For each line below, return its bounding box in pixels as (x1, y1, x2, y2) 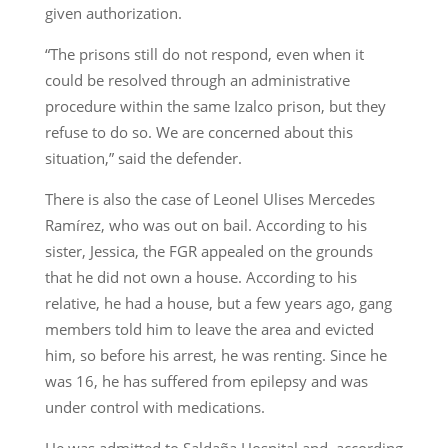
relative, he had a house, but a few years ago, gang (44, 293, 392, 314)
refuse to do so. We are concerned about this (44, 122, 353, 143)
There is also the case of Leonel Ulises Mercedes (44, 189, 375, 210)
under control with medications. (44, 397, 265, 418)
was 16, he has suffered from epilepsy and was (44, 371, 368, 392)
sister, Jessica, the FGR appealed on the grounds (44, 241, 373, 262)
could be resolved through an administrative (44, 70, 350, 91)
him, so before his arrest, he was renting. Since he (44, 345, 387, 366)
